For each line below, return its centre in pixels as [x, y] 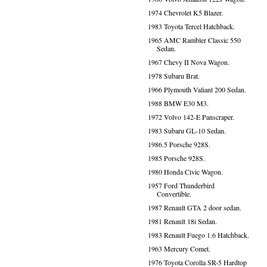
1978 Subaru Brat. [173, 76]
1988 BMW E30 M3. [178, 103]
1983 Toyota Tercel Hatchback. [191, 26]
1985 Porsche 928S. [176, 158]
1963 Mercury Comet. [179, 249]
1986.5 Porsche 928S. [179, 144]
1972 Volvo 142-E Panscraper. [191, 117]
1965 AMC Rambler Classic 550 [194, 40]
